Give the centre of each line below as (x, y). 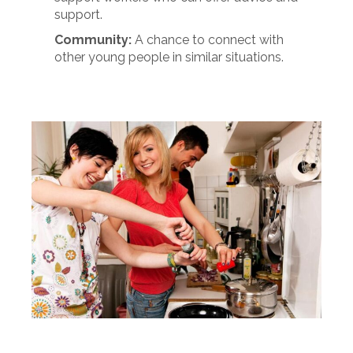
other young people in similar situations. (169, 57)
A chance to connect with (208, 40)
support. (79, 15)
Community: (93, 40)
